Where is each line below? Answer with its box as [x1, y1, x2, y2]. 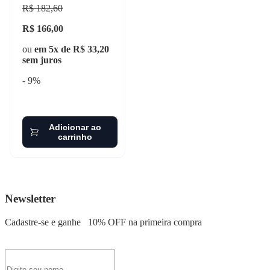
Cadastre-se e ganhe [5, 216, 83, 227]
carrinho [57, 132, 92, 142]
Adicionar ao [48, 122, 101, 133]
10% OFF [88, 216, 126, 227]
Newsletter [5, 192, 55, 206]
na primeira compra [126, 216, 202, 227]
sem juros [22, 55, 61, 66]
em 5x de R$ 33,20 [34, 44, 109, 55]
